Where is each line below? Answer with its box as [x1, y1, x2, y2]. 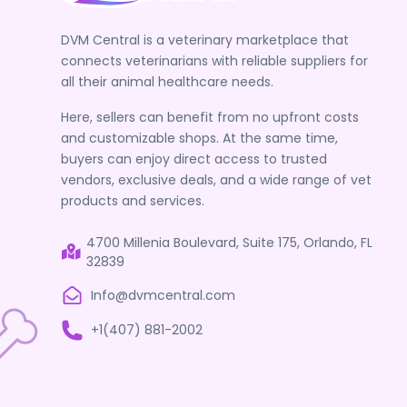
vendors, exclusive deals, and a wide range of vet [61, 170, 372, 189]
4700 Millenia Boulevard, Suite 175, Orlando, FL [85, 233, 372, 252]
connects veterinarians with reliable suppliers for [61, 51, 369, 70]
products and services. [61, 191, 205, 210]
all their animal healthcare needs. [61, 72, 274, 91]
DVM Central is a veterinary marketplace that [61, 30, 350, 49]
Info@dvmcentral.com [91, 285, 236, 304]
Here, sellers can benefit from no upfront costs [61, 107, 360, 126]
